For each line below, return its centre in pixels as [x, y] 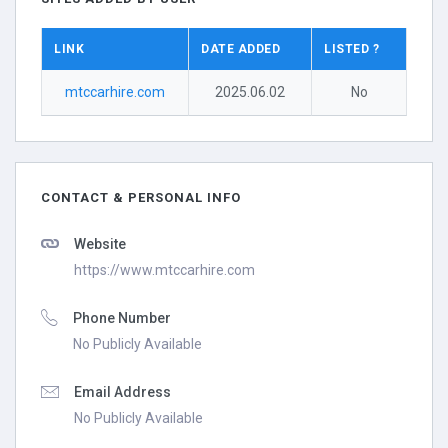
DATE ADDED [240, 49]
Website [100, 244]
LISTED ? [351, 49]
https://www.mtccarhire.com [164, 270]
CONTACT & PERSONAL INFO [141, 197]
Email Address [122, 392]
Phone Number [122, 318]
